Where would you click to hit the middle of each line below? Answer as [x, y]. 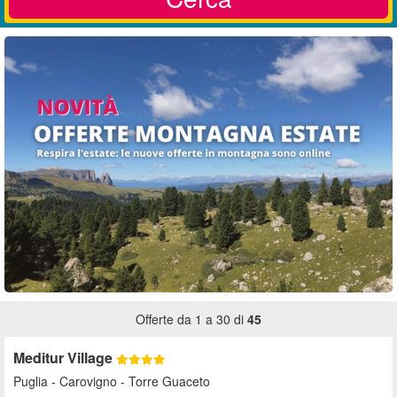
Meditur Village [65, 358]
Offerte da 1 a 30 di [191, 319]
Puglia [31, 381]
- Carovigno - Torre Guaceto [129, 381]
